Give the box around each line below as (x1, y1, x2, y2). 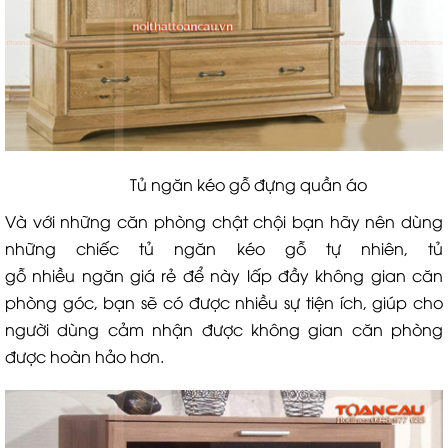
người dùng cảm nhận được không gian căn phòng (5, 317, 443, 340)
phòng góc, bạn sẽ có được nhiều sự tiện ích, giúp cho (5, 290, 443, 313)
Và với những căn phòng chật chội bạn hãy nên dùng (5, 209, 443, 232)
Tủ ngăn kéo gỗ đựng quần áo (77, 172, 371, 195)
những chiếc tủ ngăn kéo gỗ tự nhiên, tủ (5, 236, 443, 259)
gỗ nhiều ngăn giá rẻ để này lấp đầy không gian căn (5, 263, 443, 286)
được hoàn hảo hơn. (5, 344, 164, 367)
